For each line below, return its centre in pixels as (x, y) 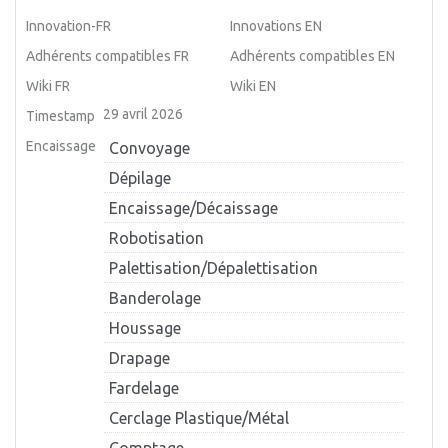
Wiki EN (253, 85)
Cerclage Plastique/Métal (199, 417)
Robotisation (157, 237)
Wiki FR (48, 85)
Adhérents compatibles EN (313, 55)
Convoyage (150, 147)
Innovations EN (276, 25)
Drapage (140, 357)
